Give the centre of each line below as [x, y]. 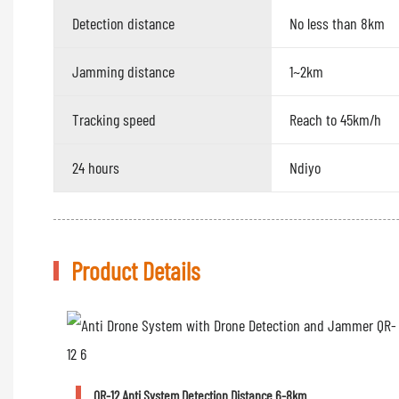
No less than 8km [338, 24]
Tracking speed [114, 120]
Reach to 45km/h [336, 120]
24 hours [96, 168]
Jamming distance [123, 72]
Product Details [135, 270]
